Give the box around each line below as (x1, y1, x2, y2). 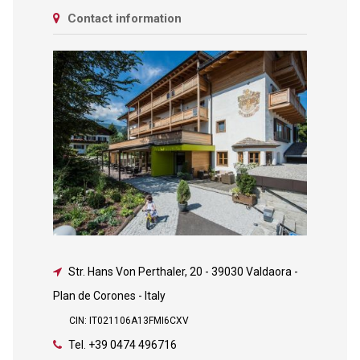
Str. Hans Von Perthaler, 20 (67, 264, 205, 278)
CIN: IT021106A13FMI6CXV (68, 314, 189, 326)
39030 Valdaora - (211, 264, 298, 278)
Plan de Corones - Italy (52, 288, 166, 302)
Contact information (63, 11, 182, 26)
